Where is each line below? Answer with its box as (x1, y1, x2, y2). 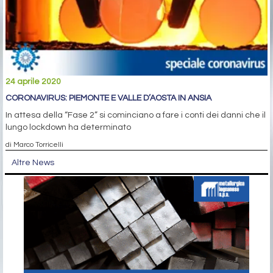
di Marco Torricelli (5, 141, 63, 149)
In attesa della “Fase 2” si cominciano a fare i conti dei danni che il (5, 111, 266, 120)
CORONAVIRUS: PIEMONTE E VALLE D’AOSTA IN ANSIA (5, 94, 211, 103)
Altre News (12, 158, 54, 168)
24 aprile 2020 (5, 77, 61, 87)
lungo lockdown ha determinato (5, 123, 131, 132)
